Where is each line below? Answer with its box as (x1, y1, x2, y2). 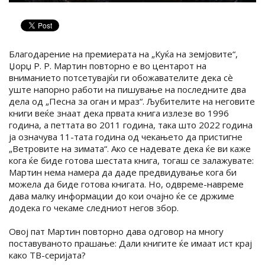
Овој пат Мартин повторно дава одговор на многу (9, 225, 224, 237)
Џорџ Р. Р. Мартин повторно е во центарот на (9, 59, 206, 72)
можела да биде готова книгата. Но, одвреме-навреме (9, 177, 244, 190)
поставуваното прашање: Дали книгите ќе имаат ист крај (9, 237, 252, 249)
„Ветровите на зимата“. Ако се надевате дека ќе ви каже (9, 142, 251, 154)
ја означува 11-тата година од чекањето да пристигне (9, 130, 243, 143)
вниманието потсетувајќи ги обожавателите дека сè (9, 71, 233, 83)
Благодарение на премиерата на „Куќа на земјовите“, (9, 47, 238, 60)
